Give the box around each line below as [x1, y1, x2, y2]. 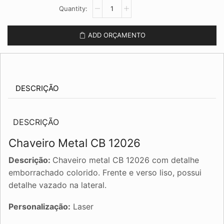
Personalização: [8, 201, 70, 212]
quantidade [92, 35, 127, 43]
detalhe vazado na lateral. [8, 179, 106, 190]
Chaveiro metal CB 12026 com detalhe [52, 154, 199, 165]
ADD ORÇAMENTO [87, 31, 145, 39]
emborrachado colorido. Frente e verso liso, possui [8, 167, 201, 177]
